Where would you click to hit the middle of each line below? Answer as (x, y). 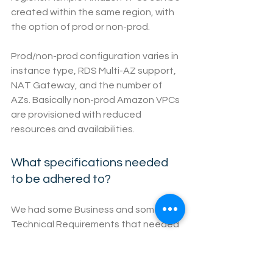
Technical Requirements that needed (96, 225)
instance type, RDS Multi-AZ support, (94, 71)
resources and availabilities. (73, 129)
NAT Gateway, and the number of (87, 86)
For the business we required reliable (94, 254)
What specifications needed (91, 163)
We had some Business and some (87, 210)
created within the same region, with (94, 12)
